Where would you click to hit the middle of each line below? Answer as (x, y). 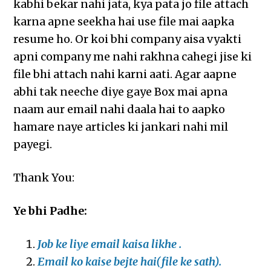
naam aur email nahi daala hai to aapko (119, 109)
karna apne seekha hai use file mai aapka (124, 22)
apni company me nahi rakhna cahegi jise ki (133, 57)
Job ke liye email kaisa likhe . (110, 244)
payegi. (33, 145)
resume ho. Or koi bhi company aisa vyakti (128, 39)
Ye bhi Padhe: (51, 211)
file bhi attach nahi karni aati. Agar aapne (125, 74)
